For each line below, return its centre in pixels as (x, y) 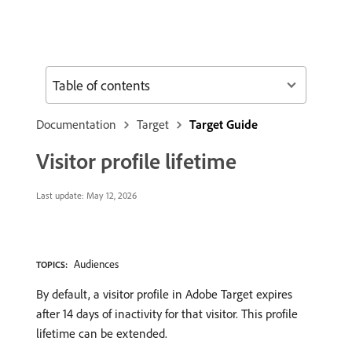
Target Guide (224, 124)
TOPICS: (52, 264)
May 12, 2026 (110, 195)
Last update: (60, 195)
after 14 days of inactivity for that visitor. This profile (167, 313)
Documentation (76, 124)
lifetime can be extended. (102, 333)
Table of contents (101, 85)
